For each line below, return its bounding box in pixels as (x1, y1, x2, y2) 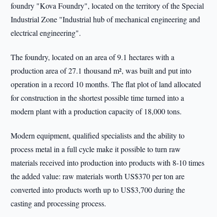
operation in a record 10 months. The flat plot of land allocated (11, 79, 201, 89)
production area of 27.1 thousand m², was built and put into (11, 65, 192, 76)
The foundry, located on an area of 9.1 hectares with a (11, 52, 175, 62)
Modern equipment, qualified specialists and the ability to (11, 130, 185, 140)
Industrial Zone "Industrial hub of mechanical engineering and (11, 14, 201, 24)
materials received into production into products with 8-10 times (11, 157, 205, 168)
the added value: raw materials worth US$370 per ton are (11, 171, 185, 181)
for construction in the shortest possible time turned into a (11, 93, 185, 103)
